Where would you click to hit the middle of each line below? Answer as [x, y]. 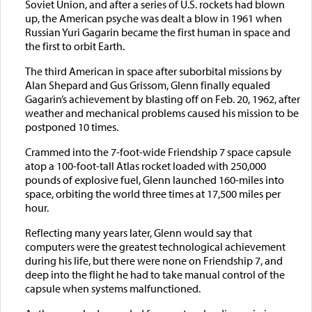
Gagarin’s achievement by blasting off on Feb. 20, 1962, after [162, 99]
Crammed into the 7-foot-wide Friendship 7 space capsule [158, 152]
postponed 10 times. [71, 127]
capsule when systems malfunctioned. [112, 289]
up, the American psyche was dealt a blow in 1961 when [153, 18]
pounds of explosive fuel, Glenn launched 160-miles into [154, 180]
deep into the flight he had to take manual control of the [155, 275]
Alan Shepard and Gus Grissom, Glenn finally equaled [147, 85]
